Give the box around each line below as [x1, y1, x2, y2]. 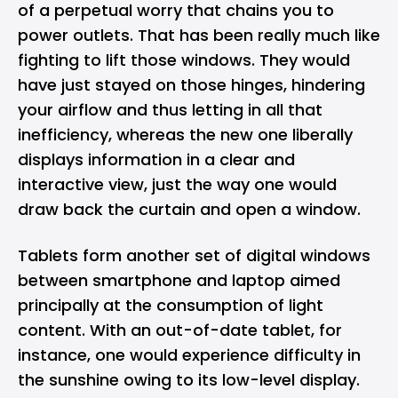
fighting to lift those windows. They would [18, 49, 350, 71]
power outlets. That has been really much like [18, 24, 380, 46]
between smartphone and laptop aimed [18, 269, 340, 291]
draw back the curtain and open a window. [18, 198, 361, 220]
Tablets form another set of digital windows [18, 244, 370, 267]
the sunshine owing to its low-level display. [18, 369, 360, 391]
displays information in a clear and [18, 148, 295, 171]
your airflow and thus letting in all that [18, 99, 322, 121]
